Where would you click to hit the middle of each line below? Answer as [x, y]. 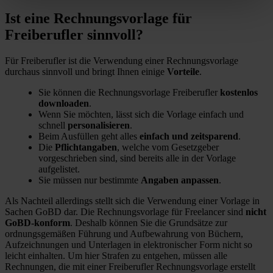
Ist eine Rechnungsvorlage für [98, 19]
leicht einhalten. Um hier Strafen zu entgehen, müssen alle [116, 256]
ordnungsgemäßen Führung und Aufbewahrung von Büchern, [124, 234]
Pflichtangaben [86, 147]
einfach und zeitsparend [189, 136]
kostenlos [239, 93]
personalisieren [99, 126]
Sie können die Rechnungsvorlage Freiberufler [129, 93]
